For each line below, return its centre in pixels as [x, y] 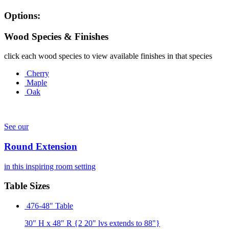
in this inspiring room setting [50, 166]
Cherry [38, 74]
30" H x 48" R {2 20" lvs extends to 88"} [92, 223]
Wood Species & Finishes [56, 36]
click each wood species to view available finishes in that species [108, 56]
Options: [22, 15]
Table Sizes [27, 186]
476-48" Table [50, 206]
